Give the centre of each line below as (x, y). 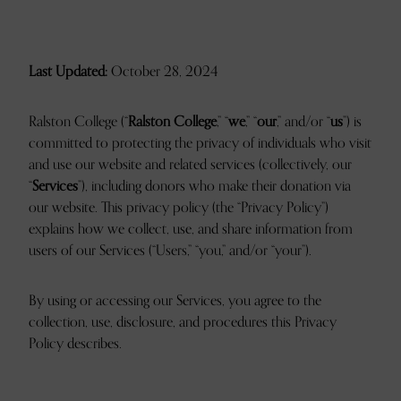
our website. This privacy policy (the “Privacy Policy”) (179, 208)
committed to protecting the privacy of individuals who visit (200, 143)
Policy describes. (75, 344)
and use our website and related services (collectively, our (190, 165)
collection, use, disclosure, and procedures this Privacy (183, 322)
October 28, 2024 (163, 72)
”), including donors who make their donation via (214, 186)
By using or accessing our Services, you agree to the (175, 301)
